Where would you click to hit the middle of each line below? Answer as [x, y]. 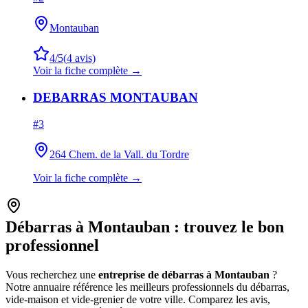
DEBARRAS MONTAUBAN [115, 97]
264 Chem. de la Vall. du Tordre [119, 154]
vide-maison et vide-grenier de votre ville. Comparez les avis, [138, 300]
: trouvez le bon [227, 227]
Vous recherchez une [52, 275]
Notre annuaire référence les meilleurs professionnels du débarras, [147, 287]
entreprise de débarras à [156, 275]
